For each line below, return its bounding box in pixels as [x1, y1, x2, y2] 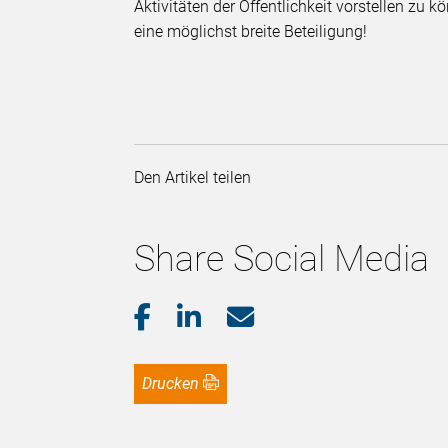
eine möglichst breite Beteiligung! [134, 22, 368, 42]
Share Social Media [134, 238, 430, 281]
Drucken [152, 374, 200, 394]
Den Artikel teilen [134, 168, 260, 188]
